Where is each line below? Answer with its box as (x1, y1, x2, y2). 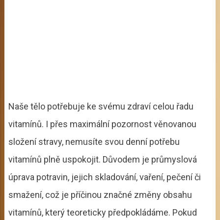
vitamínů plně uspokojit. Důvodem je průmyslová (8, 154, 197, 165)
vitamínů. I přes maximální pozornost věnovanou (8, 118, 196, 129)
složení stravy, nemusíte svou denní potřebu (8, 136, 180, 147)
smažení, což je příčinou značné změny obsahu (8, 189, 192, 200)
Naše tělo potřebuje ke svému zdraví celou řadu (8, 101, 193, 111)
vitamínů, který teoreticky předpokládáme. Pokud (8, 207, 197, 218)
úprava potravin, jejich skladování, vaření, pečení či (8, 171, 201, 182)
